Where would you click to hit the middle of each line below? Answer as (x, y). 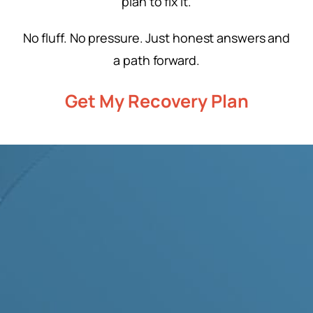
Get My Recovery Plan (156, 101)
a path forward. (156, 60)
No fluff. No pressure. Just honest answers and (156, 37)
